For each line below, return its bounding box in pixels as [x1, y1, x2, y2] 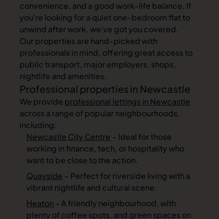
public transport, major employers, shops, [20, 59, 176, 69]
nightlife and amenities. [20, 70, 107, 81]
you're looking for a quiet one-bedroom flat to [20, 12, 190, 22]
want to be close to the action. [26, 154, 138, 165]
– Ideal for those [110, 131, 172, 142]
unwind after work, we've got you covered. [20, 23, 178, 34]
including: [20, 119, 57, 130]
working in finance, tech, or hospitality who [26, 143, 184, 153]
